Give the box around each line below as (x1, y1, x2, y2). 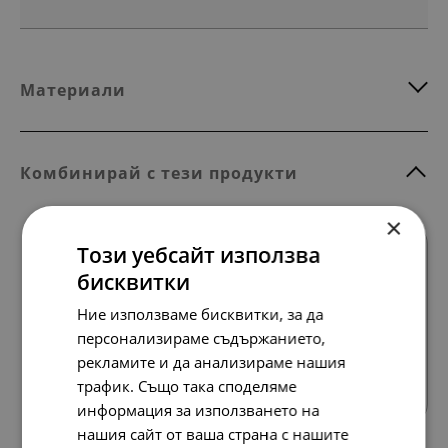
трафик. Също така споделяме (77, 376, 297, 396)
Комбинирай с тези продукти (20, 161, 298, 184)
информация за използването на (77, 400, 320, 420)
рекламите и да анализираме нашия (77, 352, 346, 372)
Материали (20, 78, 126, 101)
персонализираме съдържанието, (77, 328, 326, 348)
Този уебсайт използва (77, 241, 321, 269)
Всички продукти (279, 348, 379, 366)
